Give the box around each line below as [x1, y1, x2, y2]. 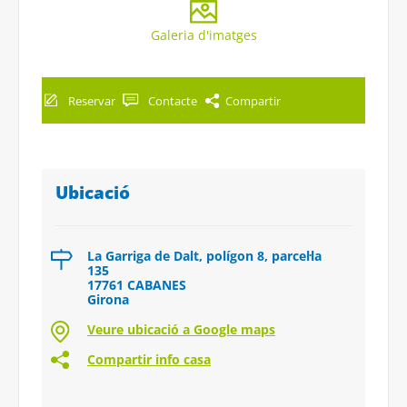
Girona [87, 290, 129, 308]
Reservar [67, 92, 115, 109]
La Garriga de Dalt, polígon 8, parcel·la [87, 246, 322, 264]
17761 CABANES [87, 275, 186, 293]
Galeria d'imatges [150, 25, 257, 44]
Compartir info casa [87, 350, 211, 368]
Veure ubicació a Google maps [87, 320, 275, 338]
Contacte [147, 92, 197, 109]
